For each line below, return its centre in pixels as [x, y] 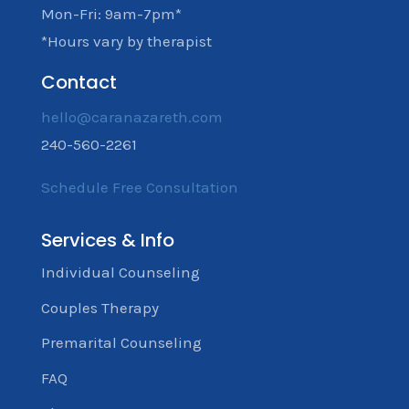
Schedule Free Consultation [139, 188]
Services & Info [107, 241]
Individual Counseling [120, 273]
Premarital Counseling [121, 343]
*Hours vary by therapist [126, 42]
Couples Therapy [100, 307]
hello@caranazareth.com [131, 117]
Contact [79, 83]
